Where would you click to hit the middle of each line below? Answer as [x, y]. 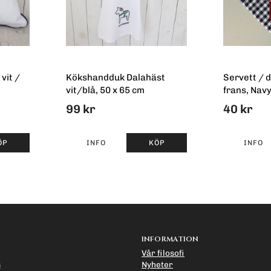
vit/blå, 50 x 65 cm [105, 90]
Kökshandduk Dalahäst [116, 78]
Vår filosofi [163, 253]
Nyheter [157, 264]
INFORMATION [170, 239]
